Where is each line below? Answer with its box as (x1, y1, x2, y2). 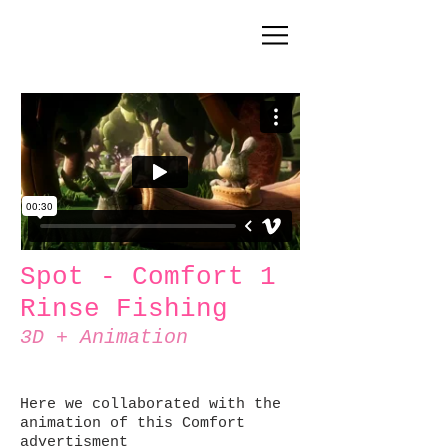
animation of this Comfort (20, 415, 245, 432)
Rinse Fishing (20, 294, 228, 324)
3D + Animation (20, 326, 188, 349)
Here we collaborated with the (20, 396, 281, 413)
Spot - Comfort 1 (20, 262, 276, 292)
